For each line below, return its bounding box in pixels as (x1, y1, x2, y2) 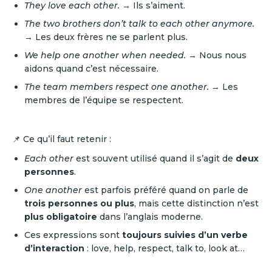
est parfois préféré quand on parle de (82, 185, 248, 195)
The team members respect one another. (24, 81, 209, 92)
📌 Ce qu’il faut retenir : (12, 134, 111, 144)
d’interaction (24, 243, 84, 254)
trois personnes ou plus (24, 198, 134, 209)
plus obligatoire (24, 211, 97, 222)
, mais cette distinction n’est (134, 198, 259, 209)
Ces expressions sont (24, 229, 122, 240)
